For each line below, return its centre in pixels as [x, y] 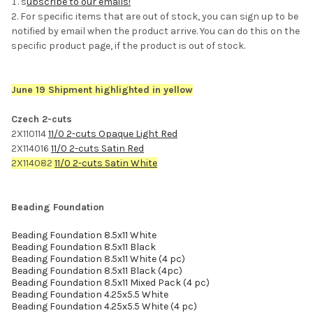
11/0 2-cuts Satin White [106, 163]
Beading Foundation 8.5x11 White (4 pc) [98, 259]
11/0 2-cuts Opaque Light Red [113, 133]
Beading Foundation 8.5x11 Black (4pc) [97, 270]
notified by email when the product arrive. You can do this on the [155, 31]
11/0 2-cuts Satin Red [97, 148]
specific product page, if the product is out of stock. [128, 45]
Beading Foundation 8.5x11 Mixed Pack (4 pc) [110, 282]
